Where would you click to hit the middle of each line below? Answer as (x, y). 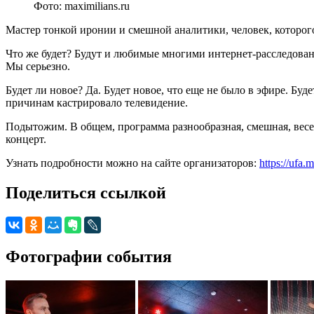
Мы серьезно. (38, 66)
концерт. (26, 139)
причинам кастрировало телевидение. (97, 102)
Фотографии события (89, 256)
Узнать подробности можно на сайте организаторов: (132, 163)
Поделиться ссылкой (86, 192)
